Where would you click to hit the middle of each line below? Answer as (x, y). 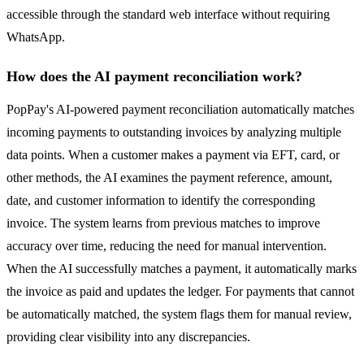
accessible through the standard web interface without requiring (168, 15)
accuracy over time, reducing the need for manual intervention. (167, 246)
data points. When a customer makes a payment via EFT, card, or (173, 155)
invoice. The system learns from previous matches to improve (163, 223)
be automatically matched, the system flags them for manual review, (179, 314)
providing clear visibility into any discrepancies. (128, 337)
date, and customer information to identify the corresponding (161, 201)
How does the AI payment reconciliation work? (154, 77)
